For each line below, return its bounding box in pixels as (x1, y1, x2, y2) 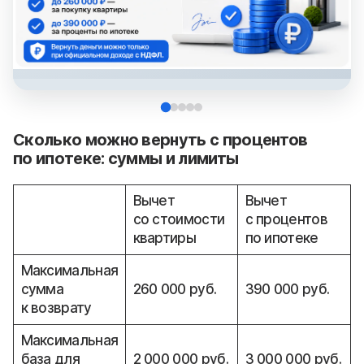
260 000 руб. (132, 280, 217, 297)
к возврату (20, 299, 92, 316)
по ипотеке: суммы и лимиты (13, 149, 239, 169)
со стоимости (132, 210, 225, 227)
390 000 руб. (245, 280, 330, 297)
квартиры (132, 229, 197, 246)
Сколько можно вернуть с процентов (13, 130, 308, 150)
